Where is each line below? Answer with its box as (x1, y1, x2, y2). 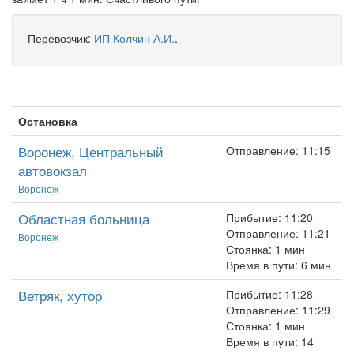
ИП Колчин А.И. (94, 30, 175, 46)
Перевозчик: (28, 30, 94, 46)
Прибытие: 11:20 (226, 209, 313, 225)
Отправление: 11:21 (226, 225, 330, 241)
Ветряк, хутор (18, 285, 102, 305)
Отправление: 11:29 (226, 302, 330, 318)
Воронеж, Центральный (18, 141, 164, 161)
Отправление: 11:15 (226, 142, 330, 158)
